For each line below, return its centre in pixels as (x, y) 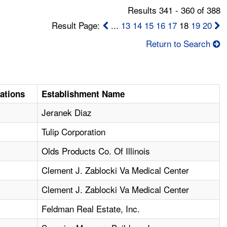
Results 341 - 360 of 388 (174, 10)
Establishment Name (83, 94)
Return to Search (178, 44)
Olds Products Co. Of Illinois (96, 151)
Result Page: (77, 25)
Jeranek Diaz (67, 112)
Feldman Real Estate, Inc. (91, 209)
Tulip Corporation (74, 132)
